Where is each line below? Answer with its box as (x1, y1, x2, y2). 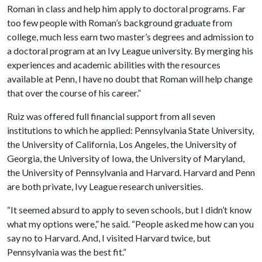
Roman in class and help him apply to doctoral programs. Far (7, 3, 246, 14)
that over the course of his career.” (7, 87, 141, 98)
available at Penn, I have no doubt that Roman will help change (7, 73, 253, 84)
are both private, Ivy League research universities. (7, 181, 203, 192)
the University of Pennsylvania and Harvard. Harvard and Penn (7, 167, 255, 178)
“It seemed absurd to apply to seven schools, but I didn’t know (7, 204, 251, 215)
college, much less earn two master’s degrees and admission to (7, 31, 254, 42)
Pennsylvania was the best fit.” (7, 246, 126, 257)
